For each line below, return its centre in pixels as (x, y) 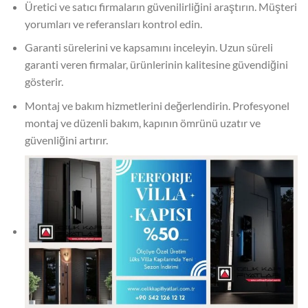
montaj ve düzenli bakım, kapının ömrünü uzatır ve (142, 123)
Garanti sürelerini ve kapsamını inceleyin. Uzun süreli (148, 47)
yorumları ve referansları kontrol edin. (113, 23)
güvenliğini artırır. (66, 140)
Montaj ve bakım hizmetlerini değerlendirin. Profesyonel (157, 106)
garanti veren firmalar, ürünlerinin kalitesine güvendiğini (156, 65)
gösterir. (44, 82)
